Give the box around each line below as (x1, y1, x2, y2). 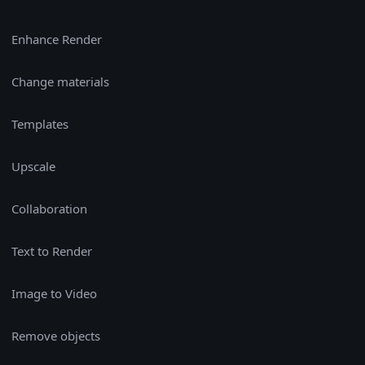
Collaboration (11, 200, 87, 217)
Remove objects (11, 327, 100, 344)
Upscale (11, 157, 55, 174)
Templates (11, 115, 68, 132)
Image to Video (11, 284, 97, 301)
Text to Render (11, 242, 92, 259)
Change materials (11, 73, 109, 90)
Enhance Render (11, 30, 102, 47)
